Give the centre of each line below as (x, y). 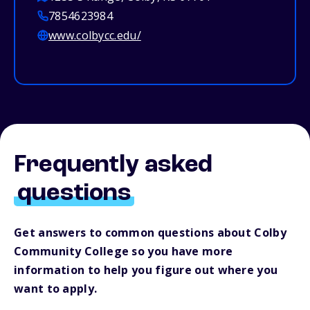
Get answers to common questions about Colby (150, 233)
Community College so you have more (124, 252)
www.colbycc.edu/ (95, 36)
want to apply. (56, 289)
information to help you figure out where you (146, 270)
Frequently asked (113, 166)
